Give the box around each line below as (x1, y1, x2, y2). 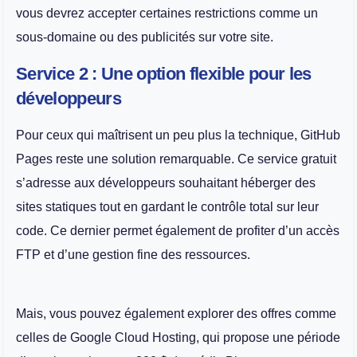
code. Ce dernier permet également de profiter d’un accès (16, 223, 339, 237)
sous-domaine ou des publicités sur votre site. (16, 30, 273, 45)
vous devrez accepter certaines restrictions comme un (16, 6, 318, 21)
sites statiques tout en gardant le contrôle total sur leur (16, 199, 319, 214)
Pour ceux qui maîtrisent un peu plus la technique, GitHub (16, 127, 340, 142)
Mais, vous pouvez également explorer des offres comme (16, 307, 336, 321)
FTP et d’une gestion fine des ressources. (16, 247, 250, 261)
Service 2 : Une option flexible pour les (16, 63, 312, 84)
